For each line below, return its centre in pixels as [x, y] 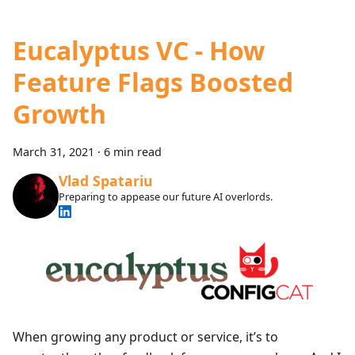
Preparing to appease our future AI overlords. [165, 197]
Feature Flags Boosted [153, 82]
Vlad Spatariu [105, 181]
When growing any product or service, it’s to [145, 337]
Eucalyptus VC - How [139, 50]
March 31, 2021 [53, 151]
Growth [59, 113]
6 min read [133, 151]
